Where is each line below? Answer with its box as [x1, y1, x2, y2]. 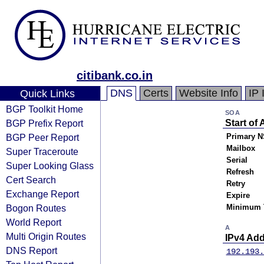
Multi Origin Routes [6, 231, 86, 242]
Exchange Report [6, 189, 79, 199]
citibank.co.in [77, 69, 153, 82]
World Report [6, 217, 61, 227]
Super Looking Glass [6, 160, 94, 171]
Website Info [179, 87, 238, 99]
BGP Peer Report [6, 132, 79, 143]
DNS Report [6, 245, 57, 256]
